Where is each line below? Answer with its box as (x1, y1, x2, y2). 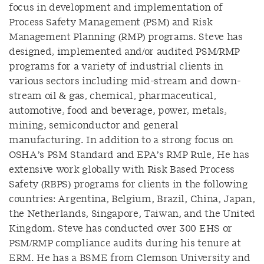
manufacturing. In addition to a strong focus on (9, 136, 233, 145)
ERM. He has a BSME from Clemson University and (9, 253, 250, 263)
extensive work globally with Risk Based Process (9, 165, 235, 174)
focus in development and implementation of (9, 3, 223, 12)
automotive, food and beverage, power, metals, (9, 106, 227, 115)
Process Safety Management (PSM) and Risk (9, 18, 213, 27)
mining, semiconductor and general (9, 121, 179, 130)
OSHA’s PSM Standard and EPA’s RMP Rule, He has (9, 150, 249, 160)
